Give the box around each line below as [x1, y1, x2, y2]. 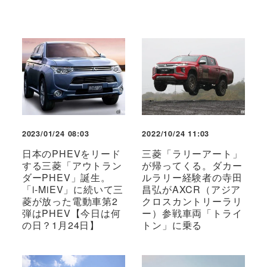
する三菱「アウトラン [21, 159, 122, 173]
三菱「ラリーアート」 [142, 147, 243, 161]
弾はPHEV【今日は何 [21, 206, 121, 221]
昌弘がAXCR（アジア [142, 182, 241, 197]
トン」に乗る [142, 218, 203, 232]
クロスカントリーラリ [142, 194, 243, 209]
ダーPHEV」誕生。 [21, 170, 111, 185]
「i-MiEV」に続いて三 [21, 182, 124, 197]
